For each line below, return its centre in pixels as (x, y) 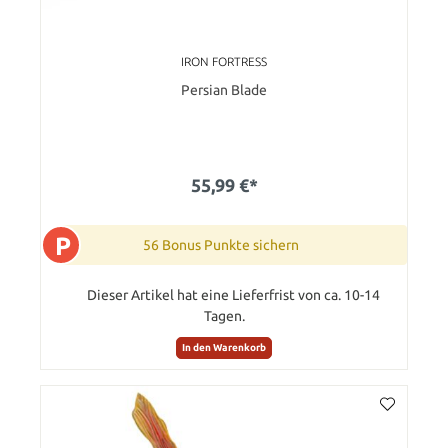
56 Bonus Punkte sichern (221, 244)
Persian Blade (224, 89)
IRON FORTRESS (224, 61)
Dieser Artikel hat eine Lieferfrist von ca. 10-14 (233, 294)
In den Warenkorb (224, 347)
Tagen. (224, 315)
